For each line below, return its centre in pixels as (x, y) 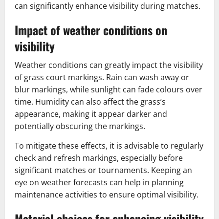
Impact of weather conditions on (91, 30)
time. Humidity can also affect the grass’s (90, 101)
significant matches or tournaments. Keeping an (103, 170)
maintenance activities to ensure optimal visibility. (107, 194)
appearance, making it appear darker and (91, 114)
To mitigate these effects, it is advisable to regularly (109, 145)
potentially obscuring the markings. (80, 126)
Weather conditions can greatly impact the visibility (109, 65)
